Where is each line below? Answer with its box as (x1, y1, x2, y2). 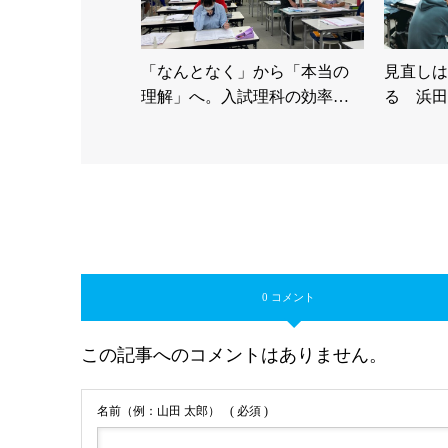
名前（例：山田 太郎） (97, 403, 220, 418)
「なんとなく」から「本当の (141, 62, 349, 80)
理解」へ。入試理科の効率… (141, 87, 349, 105)
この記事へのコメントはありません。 (81, 344, 387, 365)
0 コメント (262, 290, 315, 303)
